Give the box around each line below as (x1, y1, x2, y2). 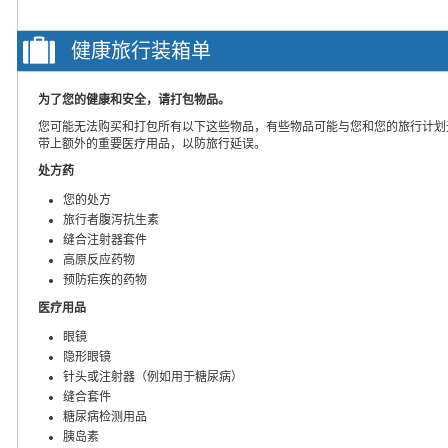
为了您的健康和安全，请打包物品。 (38, 92, 230, 107)
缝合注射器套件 (63, 232, 147, 247)
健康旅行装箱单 (71, 39, 211, 62)
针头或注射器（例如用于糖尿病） (63, 369, 243, 384)
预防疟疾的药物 (63, 272, 147, 287)
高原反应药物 (63, 252, 135, 267)
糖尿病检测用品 (63, 409, 147, 424)
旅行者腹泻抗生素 (63, 212, 159, 227)
